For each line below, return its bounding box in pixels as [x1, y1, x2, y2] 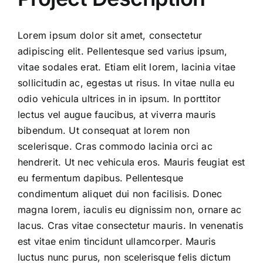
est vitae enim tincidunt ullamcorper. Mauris [18, 235, 216, 247]
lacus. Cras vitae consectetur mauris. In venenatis [18, 219, 243, 231]
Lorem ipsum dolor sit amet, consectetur [18, 29, 203, 41]
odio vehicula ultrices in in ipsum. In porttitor [18, 92, 221, 104]
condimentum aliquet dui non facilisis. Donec [18, 187, 222, 200]
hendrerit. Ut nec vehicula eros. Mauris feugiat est [18, 156, 245, 168]
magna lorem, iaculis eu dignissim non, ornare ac [18, 203, 242, 215]
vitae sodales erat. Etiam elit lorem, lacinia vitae [18, 60, 236, 73]
